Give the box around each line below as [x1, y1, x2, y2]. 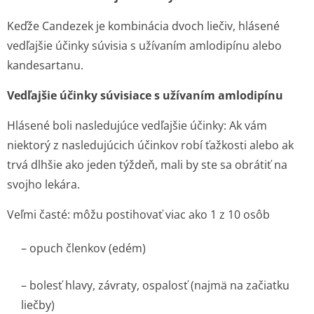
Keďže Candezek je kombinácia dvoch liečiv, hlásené [7, 18, 280, 34]
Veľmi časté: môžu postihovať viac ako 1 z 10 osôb [7, 207, 270, 222]
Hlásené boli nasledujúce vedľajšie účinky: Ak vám [7, 118, 267, 133]
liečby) [21, 297, 55, 313]
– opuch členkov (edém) [21, 240, 146, 256]
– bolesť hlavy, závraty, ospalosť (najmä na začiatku [21, 278, 289, 293]
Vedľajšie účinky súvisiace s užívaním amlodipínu [7, 88, 283, 103]
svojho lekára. [7, 177, 80, 192]
